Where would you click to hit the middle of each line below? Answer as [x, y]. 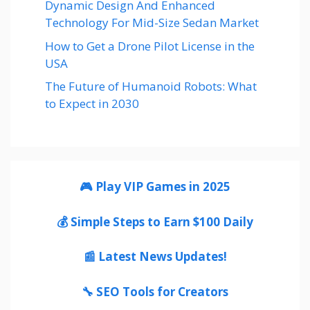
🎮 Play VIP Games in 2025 [155, 187]
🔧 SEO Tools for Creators [155, 291]
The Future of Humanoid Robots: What [151, 86]
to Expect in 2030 [92, 104]
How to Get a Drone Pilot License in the [150, 46]
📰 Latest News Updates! [155, 257]
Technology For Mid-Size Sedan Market [152, 23]
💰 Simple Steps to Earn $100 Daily [155, 221]
